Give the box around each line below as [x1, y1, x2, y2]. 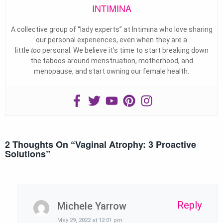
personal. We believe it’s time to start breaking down [40, 46, 209, 55]
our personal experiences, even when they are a [36, 36, 187, 44]
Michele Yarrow [57, 200, 126, 213]
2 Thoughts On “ [5, 138, 75, 151]
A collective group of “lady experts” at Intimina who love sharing [10, 25, 213, 34]
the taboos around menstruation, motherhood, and [30, 57, 193, 65]
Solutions [5, 147, 46, 161]
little [14, 46, 31, 55]
